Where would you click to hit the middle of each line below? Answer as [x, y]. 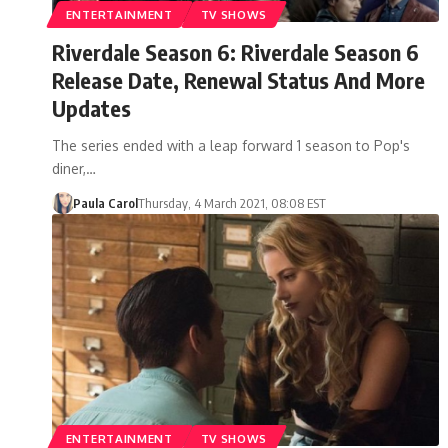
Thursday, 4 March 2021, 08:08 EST [231, 202]
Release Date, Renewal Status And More [238, 79]
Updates [91, 107]
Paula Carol [105, 202]
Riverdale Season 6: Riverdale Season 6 [235, 51]
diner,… [74, 168]
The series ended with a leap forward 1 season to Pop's [231, 145]
